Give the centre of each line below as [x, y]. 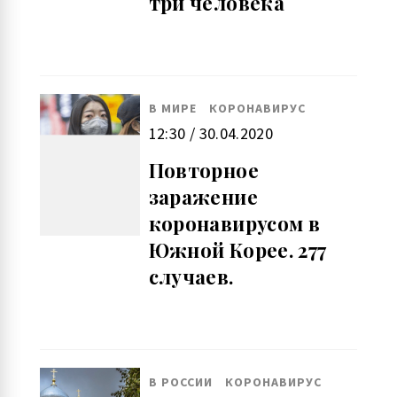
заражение [203, 196]
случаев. [191, 276]
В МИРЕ [172, 109]
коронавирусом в [234, 223]
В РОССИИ [180, 381]
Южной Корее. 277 [237, 249]
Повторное [203, 170]
